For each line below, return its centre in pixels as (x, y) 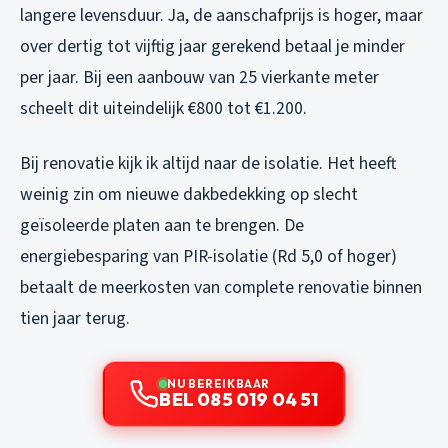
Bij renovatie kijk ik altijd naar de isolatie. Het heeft (208, 163)
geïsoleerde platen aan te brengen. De (162, 225)
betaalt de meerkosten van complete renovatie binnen (221, 287)
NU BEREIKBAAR (218, 383)
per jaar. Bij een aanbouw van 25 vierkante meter (199, 77)
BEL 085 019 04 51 (239, 399)
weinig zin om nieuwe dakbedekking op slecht (189, 194)
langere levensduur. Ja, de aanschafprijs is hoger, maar (221, 15)
